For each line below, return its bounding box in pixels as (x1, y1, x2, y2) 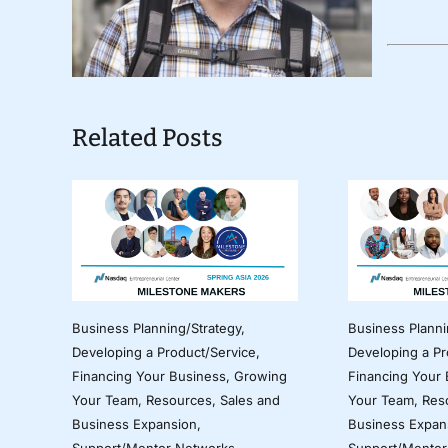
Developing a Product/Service (71, 343, 256, 360)
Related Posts (71, 123, 223, 152)
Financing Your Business (71, 367, 226, 384)
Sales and (219, 391, 280, 408)
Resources (145, 391, 212, 408)
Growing (233, 367, 287, 384)
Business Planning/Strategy (71, 319, 241, 336)
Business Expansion (71, 415, 197, 432)
